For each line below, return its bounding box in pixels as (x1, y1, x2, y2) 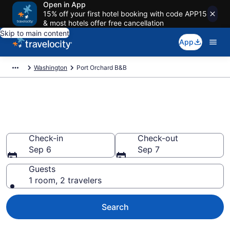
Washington (34, 64, 67, 71)
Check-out (138, 133, 178, 143)
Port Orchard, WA (6, 116, 126, 133)
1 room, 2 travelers (29, 175, 102, 185)
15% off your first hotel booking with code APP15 (43, 9, 207, 18)
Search (101, 202, 129, 212)
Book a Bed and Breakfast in (6, 100, 198, 117)
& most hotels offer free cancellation (43, 18, 164, 27)
